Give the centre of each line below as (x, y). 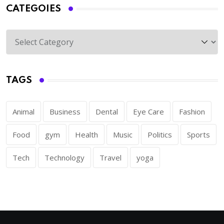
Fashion (192, 112)
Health (86, 135)
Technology (64, 158)
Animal (23, 112)
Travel (110, 158)
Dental (107, 112)
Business (65, 112)
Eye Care (148, 112)
